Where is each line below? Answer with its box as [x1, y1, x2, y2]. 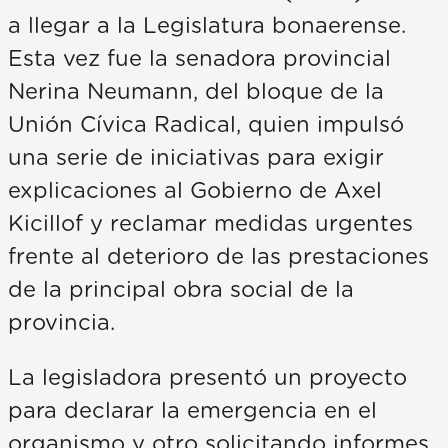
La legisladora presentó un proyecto [8, 366, 407, 389]
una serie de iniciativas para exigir [8, 146, 384, 169]
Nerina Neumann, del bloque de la [8, 80, 384, 103]
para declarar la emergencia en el [8, 399, 377, 422]
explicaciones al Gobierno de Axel [8, 179, 382, 202]
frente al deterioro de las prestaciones [8, 245, 429, 268]
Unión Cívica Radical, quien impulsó [8, 113, 404, 136]
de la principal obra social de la [8, 278, 354, 301]
